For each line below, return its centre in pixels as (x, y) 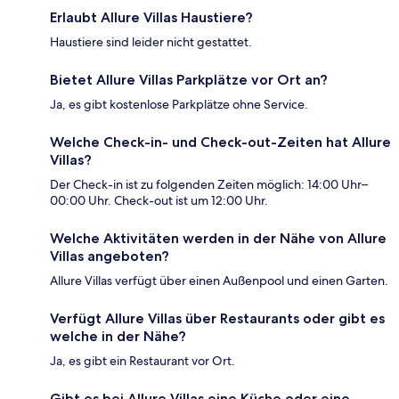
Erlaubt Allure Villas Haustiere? (151, 18)
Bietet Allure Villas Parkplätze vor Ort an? (189, 80)
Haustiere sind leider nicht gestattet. (151, 42)
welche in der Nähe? (118, 337)
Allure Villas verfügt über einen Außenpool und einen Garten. (219, 281)
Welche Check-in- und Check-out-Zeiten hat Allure (220, 142)
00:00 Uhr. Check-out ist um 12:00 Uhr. (159, 201)
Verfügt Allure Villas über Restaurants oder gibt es (217, 319)
